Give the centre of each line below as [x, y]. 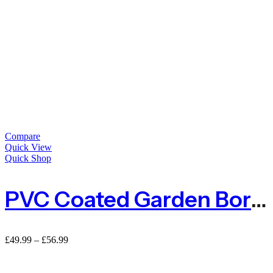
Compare [23, 136]
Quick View [28, 147]
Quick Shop [28, 158]
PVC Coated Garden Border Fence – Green [259, 200]
